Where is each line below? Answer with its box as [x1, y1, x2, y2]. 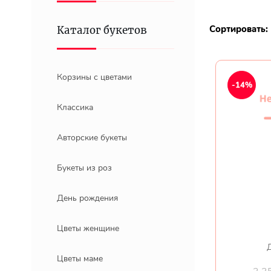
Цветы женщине [57, 223, 119, 234]
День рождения [57, 192, 118, 204]
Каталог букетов [57, 24, 148, 37]
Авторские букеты [57, 132, 127, 143]
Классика [57, 102, 93, 113]
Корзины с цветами [57, 71, 132, 83]
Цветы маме [57, 253, 103, 264]
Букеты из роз [57, 162, 112, 174]
